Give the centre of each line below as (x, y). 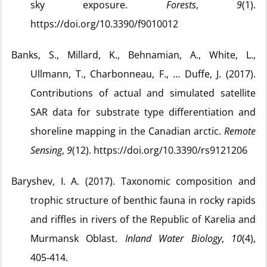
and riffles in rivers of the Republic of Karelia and (143, 219)
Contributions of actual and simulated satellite (143, 93)
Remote (240, 131)
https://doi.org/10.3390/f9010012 (104, 24)
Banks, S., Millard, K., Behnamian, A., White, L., (133, 55)
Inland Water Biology (173, 238)
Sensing (46, 150)
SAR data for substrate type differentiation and (143, 112)
